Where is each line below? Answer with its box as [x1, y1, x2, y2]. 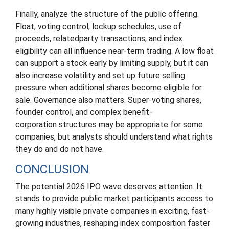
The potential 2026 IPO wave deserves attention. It [15, 181, 202, 191]
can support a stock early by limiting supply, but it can [15, 58, 208, 68]
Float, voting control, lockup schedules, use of [15, 21, 181, 31]
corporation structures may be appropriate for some [15, 120, 203, 129]
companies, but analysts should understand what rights [15, 132, 213, 142]
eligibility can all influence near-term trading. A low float [15, 46, 214, 56]
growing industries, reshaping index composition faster [15, 218, 210, 228]
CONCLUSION [15, 162, 89, 176]
